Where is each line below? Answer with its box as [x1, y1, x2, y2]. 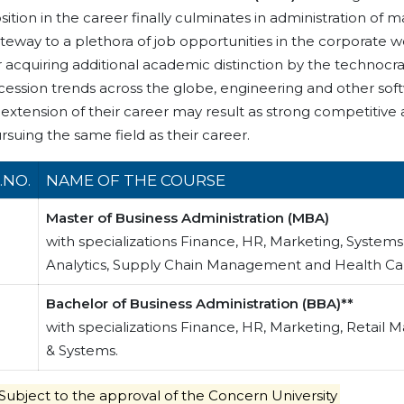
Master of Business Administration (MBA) [46, 208, 330, 226]
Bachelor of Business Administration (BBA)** [46, 294, 354, 312]
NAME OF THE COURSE [46, 170, 226, 189]
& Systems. [46, 341, 119, 359]
